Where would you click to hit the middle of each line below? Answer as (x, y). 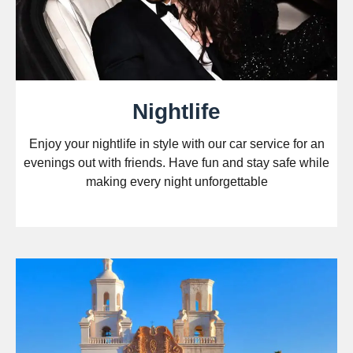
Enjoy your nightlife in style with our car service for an (176, 143)
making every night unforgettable (176, 181)
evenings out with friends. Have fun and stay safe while (176, 162)
